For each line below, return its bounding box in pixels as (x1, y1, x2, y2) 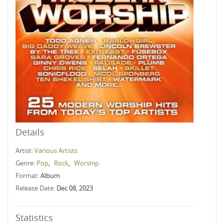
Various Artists (34, 146, 77, 155)
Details (15, 126, 44, 138)
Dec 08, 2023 (56, 183, 93, 192)
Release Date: (15, 183, 56, 192)
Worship (74, 158, 99, 167)
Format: (15, 171, 40, 180)
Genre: (15, 158, 36, 167)
